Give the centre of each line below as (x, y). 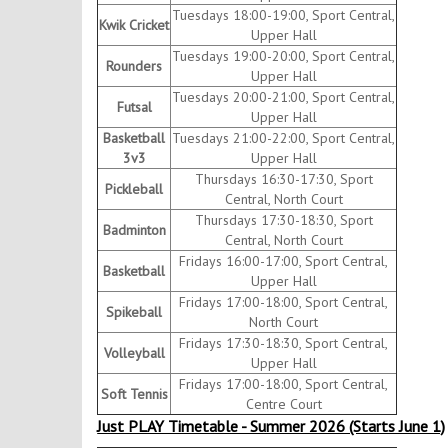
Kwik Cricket (134, 25)
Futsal (134, 107)
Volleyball (134, 353)
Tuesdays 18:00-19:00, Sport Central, (284, 15)
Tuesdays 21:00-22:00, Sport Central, (284, 138)
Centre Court (283, 404)
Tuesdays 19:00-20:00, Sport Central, (284, 56)
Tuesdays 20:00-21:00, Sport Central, (284, 97)
